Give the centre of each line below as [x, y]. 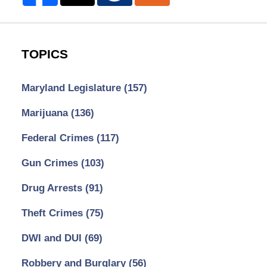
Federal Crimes [59, 138]
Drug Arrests [53, 188]
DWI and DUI [53, 238]
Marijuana [46, 113]
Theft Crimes [53, 213]
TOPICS [44, 55]
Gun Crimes [51, 163]
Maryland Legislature [72, 88]
